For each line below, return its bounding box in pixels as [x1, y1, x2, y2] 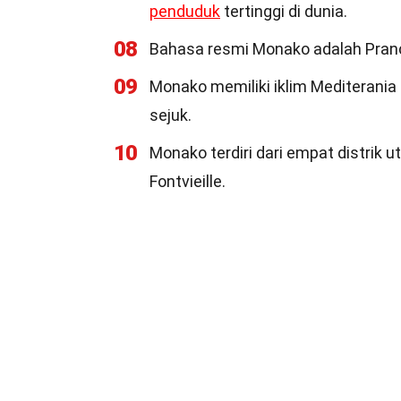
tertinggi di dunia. [220, 2, 347, 21]
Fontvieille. [149, 172, 226, 191]
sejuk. [149, 106, 192, 124]
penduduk [149, 2, 220, 21]
